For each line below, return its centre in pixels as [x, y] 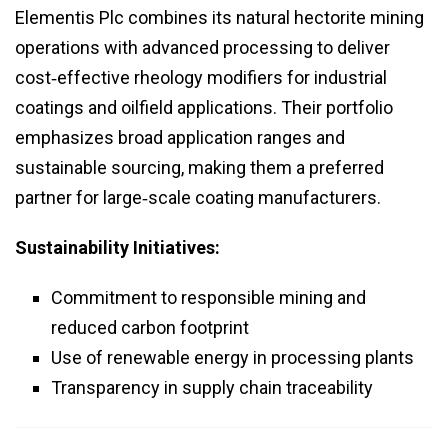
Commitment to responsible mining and [208, 298]
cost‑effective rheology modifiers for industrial [201, 78]
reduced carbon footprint [150, 328]
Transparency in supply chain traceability [212, 388]
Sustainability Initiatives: [117, 248]
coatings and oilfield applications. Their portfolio [204, 108]
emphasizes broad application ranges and [180, 138]
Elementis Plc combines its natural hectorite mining [219, 18]
